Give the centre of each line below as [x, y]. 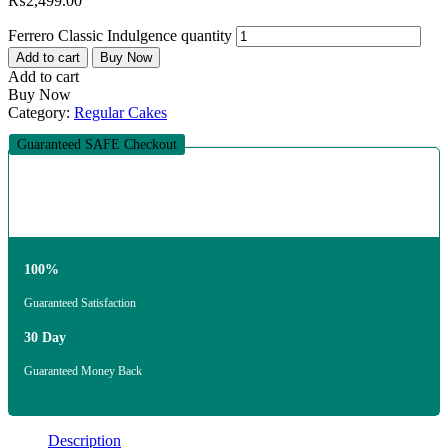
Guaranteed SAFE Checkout [97, 145]
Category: [41, 113]
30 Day [45, 338]
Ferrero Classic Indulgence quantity [120, 36]
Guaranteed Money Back [83, 371]
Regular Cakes [120, 113]
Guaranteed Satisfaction [80, 303]
